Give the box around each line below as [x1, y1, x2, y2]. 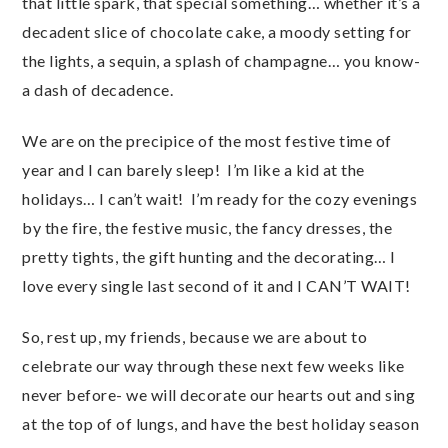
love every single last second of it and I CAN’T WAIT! [22, 276, 411, 295]
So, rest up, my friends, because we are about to [22, 327, 367, 346]
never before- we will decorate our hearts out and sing [22, 385, 415, 404]
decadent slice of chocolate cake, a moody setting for [22, 22, 412, 41]
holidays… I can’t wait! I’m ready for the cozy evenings [22, 189, 417, 208]
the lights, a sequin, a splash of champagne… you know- [22, 51, 420, 70]
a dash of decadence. [22, 80, 173, 99]
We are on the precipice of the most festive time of [22, 131, 392, 150]
